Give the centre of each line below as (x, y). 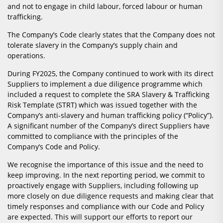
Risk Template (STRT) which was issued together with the (102, 105)
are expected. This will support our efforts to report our (100, 217)
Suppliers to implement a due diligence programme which (105, 84)
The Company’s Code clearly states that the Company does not (111, 35)
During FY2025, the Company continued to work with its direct (111, 74)
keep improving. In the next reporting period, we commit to (106, 175)
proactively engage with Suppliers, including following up (103, 186)
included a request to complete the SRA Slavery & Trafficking (109, 95)
